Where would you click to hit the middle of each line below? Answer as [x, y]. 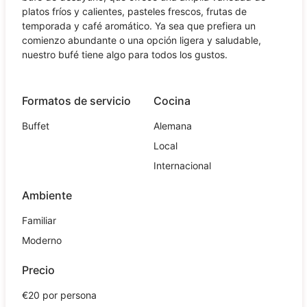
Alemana [173, 125]
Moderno [41, 240]
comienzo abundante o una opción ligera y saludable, [141, 40]
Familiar [39, 220]
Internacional [182, 165]
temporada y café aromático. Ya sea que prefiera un [138, 25]
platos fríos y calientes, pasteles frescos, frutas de [134, 11]
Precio [38, 270]
